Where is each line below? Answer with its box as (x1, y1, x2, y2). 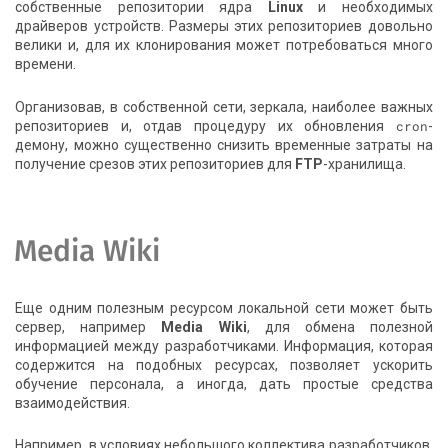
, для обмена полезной (246, 318, 433, 335)
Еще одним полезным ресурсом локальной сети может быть (15, 299, 433, 316)
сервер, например (15, 318, 162, 335)
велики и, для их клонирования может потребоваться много (15, 37, 433, 54)
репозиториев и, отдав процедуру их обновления (15, 118, 396, 135)
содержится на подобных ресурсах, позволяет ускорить (15, 356, 433, 373)
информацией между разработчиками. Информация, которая (15, 337, 433, 354)
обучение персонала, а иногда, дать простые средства (15, 375, 433, 392)
